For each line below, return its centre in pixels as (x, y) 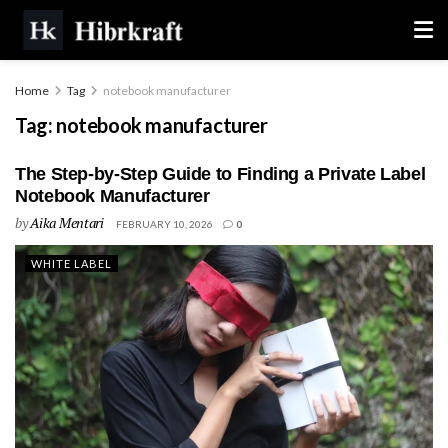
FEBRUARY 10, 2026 (164, 224)
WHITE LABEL (71, 263)
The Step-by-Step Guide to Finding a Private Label (220, 174)
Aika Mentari (67, 222)
